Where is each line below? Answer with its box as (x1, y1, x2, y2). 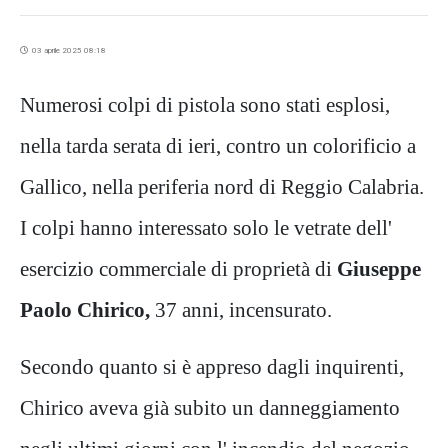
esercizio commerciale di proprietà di (20, 256, 337, 280)
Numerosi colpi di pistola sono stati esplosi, (20, 92, 390, 116)
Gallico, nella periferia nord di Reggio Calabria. (20, 174, 424, 198)
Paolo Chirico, (20, 297, 150, 321)
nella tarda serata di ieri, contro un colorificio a (20, 133, 416, 157)
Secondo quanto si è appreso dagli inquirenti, (20, 354, 409, 378)
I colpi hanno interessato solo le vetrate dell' (20, 215, 392, 239)
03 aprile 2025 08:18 (28, 45, 106, 55)
